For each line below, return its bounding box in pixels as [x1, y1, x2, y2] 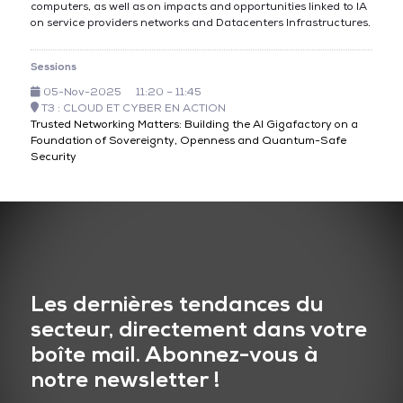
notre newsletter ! [30, 366, 220, 393]
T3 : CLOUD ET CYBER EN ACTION [38, 102, 226, 115]
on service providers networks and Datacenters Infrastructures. [30, 16, 371, 30]
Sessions [30, 60, 76, 74]
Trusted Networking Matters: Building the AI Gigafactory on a [30, 118, 358, 131]
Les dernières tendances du [30, 291, 324, 318]
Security [30, 150, 76, 164]
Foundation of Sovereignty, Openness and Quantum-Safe [30, 134, 346, 148]
